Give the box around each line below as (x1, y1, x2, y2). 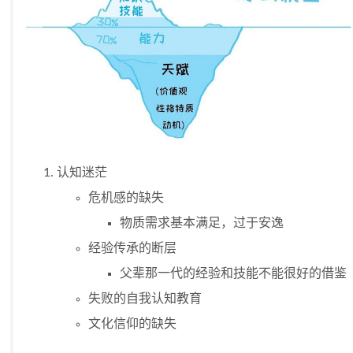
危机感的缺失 (88, 191, 164, 205)
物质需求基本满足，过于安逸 (120, 217, 284, 230)
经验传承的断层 (88, 242, 176, 255)
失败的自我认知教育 (88, 292, 202, 306)
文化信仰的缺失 (88, 318, 176, 331)
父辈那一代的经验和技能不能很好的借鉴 (120, 267, 347, 281)
